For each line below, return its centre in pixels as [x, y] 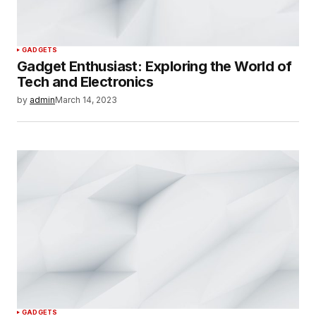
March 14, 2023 [86, 99]
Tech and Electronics [85, 81]
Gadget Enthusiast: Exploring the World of [154, 66]
